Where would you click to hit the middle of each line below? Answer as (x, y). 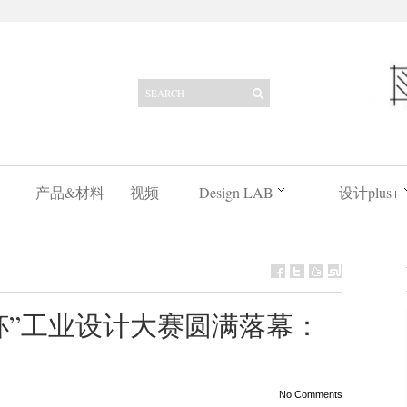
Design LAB (236, 192)
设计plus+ (369, 192)
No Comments (310, 394)
